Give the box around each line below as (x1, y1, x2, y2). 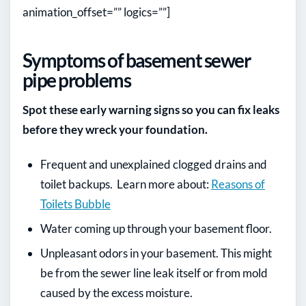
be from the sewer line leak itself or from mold (40, 265, 268, 280)
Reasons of (211, 176, 265, 191)
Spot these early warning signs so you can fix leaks (23, 102, 279, 117)
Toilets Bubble (40, 196, 111, 211)
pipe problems (23, 68, 130, 92)
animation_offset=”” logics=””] (23, 4, 170, 19)
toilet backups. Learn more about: (40, 176, 211, 191)
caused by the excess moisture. (40, 285, 193, 300)
